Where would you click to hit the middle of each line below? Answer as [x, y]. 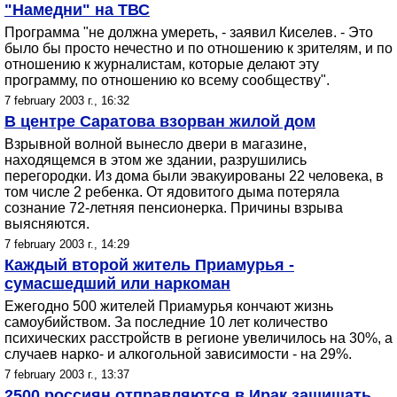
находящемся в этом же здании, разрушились [156, 160]
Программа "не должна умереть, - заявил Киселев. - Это [189, 32]
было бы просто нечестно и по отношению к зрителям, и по [198, 48]
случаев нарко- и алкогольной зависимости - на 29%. [178, 354]
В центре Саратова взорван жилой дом [160, 121]
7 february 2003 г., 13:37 [67, 374]
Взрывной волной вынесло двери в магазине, [156, 144]
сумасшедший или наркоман [117, 284]
